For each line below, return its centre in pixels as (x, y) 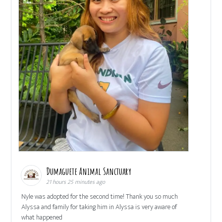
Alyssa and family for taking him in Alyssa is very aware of (99, 207)
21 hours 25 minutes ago (76, 182)
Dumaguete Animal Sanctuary (90, 171)
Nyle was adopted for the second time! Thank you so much (100, 196)
